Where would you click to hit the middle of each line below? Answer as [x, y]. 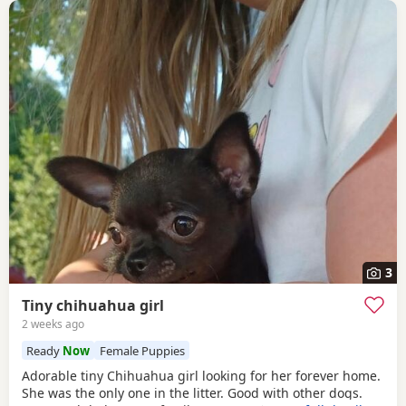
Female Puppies [142, 350]
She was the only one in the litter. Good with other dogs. [192, 392]
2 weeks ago [53, 324]
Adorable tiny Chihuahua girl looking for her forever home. [201, 375]
